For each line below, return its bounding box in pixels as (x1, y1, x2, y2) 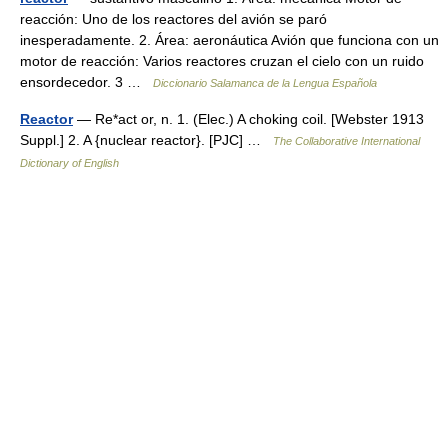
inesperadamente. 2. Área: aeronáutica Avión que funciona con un (20, 32, 439, 48)
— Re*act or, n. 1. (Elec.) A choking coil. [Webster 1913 (73, 111, 424, 127)
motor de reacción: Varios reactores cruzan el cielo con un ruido (20, 53, 424, 69)
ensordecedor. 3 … (20, 74, 153, 90)
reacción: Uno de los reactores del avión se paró (20, 11, 327, 27)
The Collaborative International (273, 135, 420, 147)
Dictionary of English (20, 157, 119, 169)
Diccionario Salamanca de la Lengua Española (153, 77, 377, 89)
